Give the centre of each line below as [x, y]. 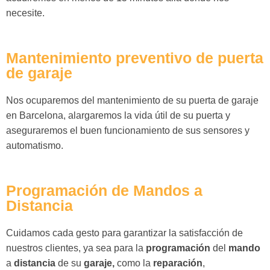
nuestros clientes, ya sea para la [76, 248]
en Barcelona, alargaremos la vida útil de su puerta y [118, 116]
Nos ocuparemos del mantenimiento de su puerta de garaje [132, 101]
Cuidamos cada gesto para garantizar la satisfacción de [124, 233]
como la [134, 263]
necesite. [25, 13]
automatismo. [35, 146]
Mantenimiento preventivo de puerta [135, 58]
